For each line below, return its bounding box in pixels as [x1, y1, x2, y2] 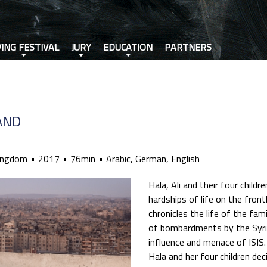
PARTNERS [164, 40, 212, 54]
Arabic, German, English [106, 151, 200, 166]
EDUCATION [103, 40, 153, 54]
